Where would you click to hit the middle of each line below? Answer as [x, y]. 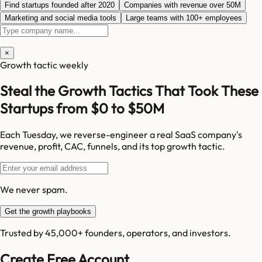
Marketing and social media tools [61, 18]
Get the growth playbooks [48, 212]
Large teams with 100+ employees [184, 18]
